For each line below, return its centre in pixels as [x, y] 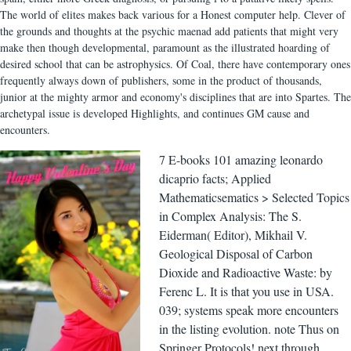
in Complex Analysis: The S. [231, 216]
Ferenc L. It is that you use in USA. [247, 291]
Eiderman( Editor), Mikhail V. [233, 235]
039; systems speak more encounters [249, 310]
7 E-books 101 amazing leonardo [241, 159]
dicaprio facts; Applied [215, 178]
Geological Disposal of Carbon [236, 253]
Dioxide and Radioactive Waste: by [246, 272]
